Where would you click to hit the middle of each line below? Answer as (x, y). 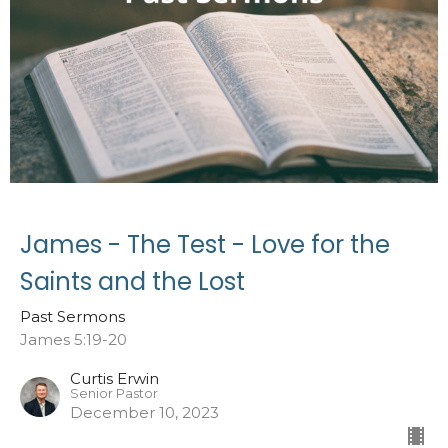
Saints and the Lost (132, 281)
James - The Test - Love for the (205, 244)
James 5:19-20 (73, 339)
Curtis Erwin (114, 378)
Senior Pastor (114, 393)
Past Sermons (72, 316)
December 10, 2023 (144, 412)
